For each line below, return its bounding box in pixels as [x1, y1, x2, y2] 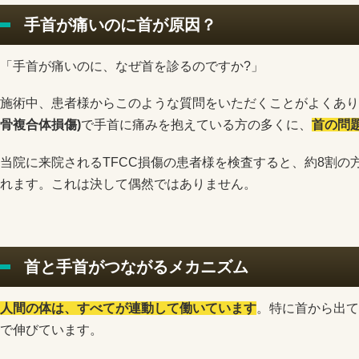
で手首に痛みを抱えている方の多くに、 [81, 118, 312, 132]
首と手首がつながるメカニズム [24, 257, 248, 276]
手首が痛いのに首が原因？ [24, 16, 216, 34]
